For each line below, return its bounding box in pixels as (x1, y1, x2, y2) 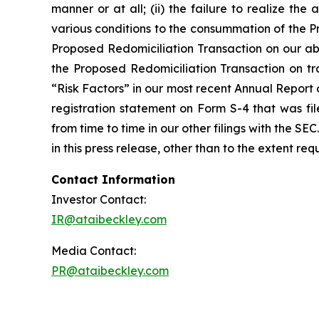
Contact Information (51, 172, 175, 187)
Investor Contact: (51, 192, 146, 206)
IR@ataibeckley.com (51, 212, 167, 226)
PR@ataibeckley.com (51, 263, 169, 278)
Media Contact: (51, 244, 136, 258)
